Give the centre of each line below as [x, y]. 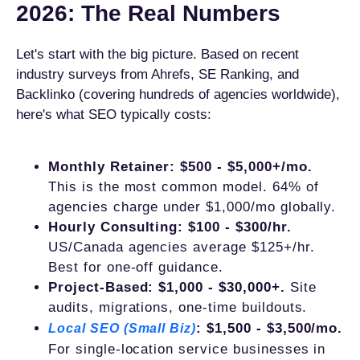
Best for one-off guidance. [136, 267]
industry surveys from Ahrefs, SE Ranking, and [157, 74]
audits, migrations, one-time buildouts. [178, 307]
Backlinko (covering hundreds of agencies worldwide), [178, 94]
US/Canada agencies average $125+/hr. [182, 247]
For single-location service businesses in [187, 349]
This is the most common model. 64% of [184, 187]
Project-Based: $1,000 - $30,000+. [167, 287]
